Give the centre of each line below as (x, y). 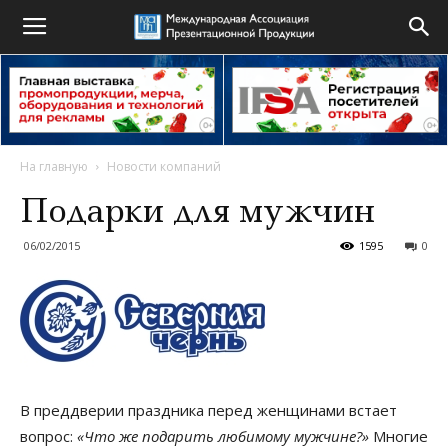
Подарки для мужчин (197, 210)
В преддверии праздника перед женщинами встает (208, 410)
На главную (54, 166)
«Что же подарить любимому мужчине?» (223, 436)
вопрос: (48, 436)
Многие (398, 436)
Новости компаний (164, 166)
